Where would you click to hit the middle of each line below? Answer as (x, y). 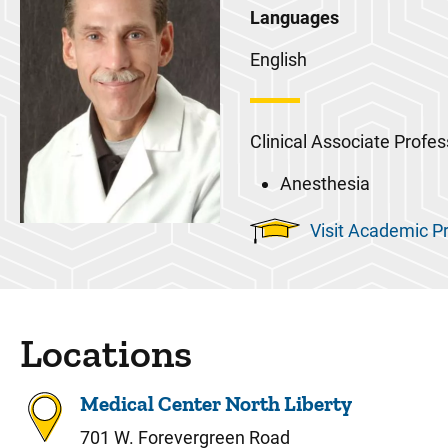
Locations (106, 353)
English (278, 59)
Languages (294, 17)
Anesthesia (325, 183)
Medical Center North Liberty (216, 403)
